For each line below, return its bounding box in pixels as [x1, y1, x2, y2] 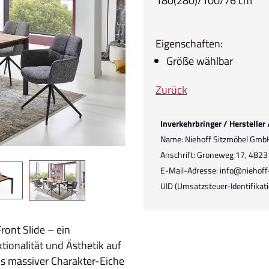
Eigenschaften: [156, 35, 223, 52]
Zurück [156, 82, 187, 98]
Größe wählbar [166, 53, 233, 69]
